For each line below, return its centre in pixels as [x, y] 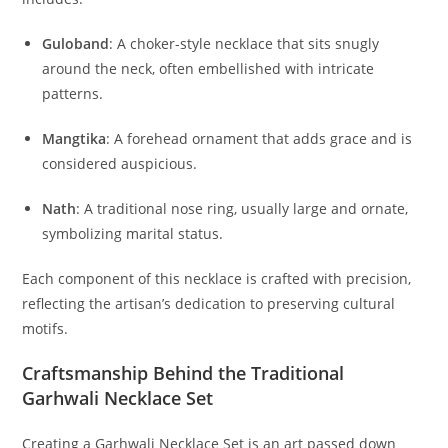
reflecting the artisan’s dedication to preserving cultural [209, 304]
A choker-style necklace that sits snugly [248, 44]
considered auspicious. [120, 164]
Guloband [76, 44]
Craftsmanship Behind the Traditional [183, 373]
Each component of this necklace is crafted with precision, [217, 279]
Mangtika [74, 139]
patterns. [73, 94]
